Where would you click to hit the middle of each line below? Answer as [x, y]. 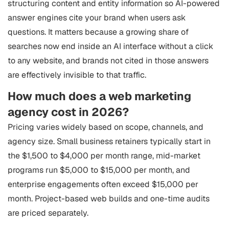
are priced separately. [48, 213]
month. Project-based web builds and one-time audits [109, 199]
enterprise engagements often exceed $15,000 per [103, 184]
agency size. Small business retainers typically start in [109, 141]
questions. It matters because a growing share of [98, 32]
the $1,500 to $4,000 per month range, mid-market [104, 156]
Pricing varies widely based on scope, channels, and [106, 127]
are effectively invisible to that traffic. [77, 75]
